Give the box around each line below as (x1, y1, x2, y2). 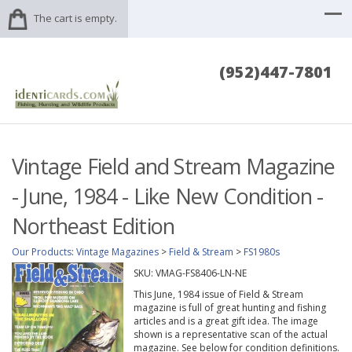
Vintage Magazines (76, 245, 159, 259)
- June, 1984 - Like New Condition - (12, 181, 324, 211)
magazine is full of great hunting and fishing (133, 301, 326, 315)
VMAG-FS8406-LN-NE (155, 266, 247, 280)
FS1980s (244, 245, 280, 259)
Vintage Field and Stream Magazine (12, 152, 335, 181)
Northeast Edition (12, 211, 175, 241)
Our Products (12, 245, 71, 259)
